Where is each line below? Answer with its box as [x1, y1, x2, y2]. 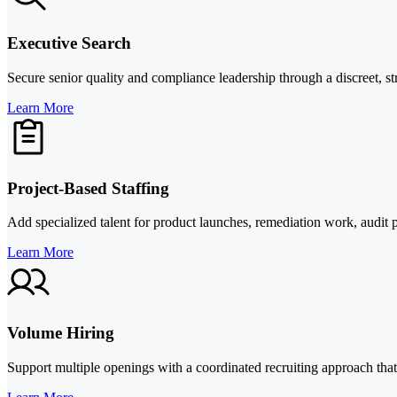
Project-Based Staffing [7, 178, 169, 198]
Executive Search [7, 34, 131, 53]
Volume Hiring [7, 323, 114, 343]
